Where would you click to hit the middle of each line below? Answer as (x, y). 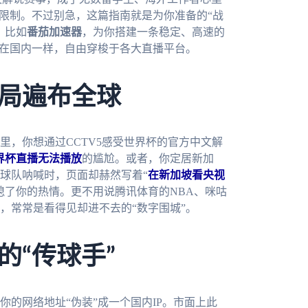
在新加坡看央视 (186, 175)
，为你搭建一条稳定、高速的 (153, 32)
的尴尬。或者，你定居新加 (148, 159)
